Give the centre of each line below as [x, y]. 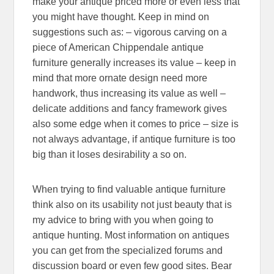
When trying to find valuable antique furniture [129, 189]
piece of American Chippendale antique [118, 47]
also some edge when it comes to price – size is [136, 124]
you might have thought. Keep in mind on [121, 17]
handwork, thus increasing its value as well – [129, 93]
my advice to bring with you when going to [123, 220]
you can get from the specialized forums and [128, 250]
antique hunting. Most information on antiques [131, 235]
